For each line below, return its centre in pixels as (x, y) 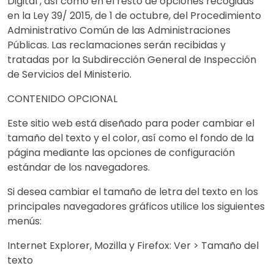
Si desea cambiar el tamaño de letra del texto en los (133, 192)
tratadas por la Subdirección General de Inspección (132, 60)
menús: (24, 221)
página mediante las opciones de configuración (121, 153)
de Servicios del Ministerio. (69, 74)
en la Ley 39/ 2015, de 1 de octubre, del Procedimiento (134, 16)
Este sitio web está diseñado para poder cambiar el (131, 123)
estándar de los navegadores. (79, 167)
